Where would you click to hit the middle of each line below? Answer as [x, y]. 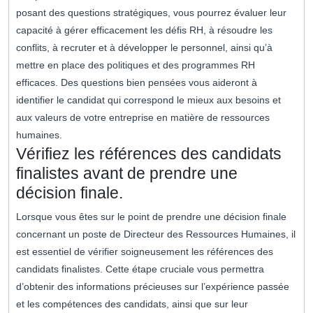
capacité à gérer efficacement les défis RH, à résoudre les [144, 30]
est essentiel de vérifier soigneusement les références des [145, 252]
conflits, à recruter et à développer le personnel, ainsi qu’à [144, 48]
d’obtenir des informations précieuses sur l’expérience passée [153, 287]
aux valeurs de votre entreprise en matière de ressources [143, 118]
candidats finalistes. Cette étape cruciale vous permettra [140, 269]
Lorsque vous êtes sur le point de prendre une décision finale [151, 217]
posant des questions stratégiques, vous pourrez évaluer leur [151, 13]
